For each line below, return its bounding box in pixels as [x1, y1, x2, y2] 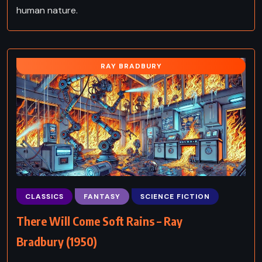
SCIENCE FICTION [140, 191, 210, 201]
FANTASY [84, 191, 120, 201]
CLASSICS [25, 191, 64, 201]
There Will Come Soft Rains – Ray [16, 213, 182, 228]
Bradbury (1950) [16, 233, 97, 249]
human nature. [16, 4, 78, 16]
